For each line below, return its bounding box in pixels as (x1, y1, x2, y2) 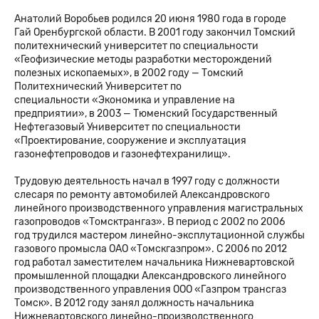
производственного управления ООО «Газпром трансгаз (14, 283, 286, 296)
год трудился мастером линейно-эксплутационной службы (14, 229, 305, 242)
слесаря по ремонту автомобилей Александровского (14, 189, 270, 202)
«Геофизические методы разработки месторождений (14, 53, 272, 66)
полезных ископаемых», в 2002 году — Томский (14, 66, 244, 79)
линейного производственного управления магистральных (14, 202, 303, 215)
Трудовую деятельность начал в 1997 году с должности (14, 175, 280, 188)
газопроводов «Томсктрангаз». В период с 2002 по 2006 (14, 216, 285, 229)
